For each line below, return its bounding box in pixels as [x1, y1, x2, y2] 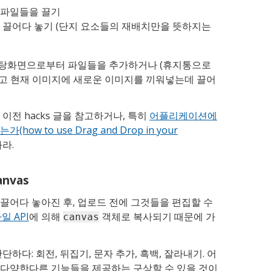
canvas [63, 211, 99, 223]
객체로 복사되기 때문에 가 [99, 209, 215, 223]
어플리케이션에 [149, 108, 217, 122]
